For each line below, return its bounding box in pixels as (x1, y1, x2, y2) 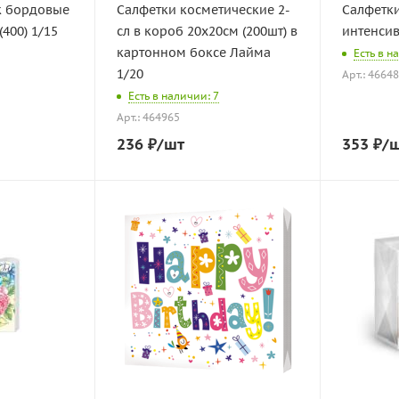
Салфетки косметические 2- (117, 2, 290, 18)
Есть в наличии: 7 (128, 89, 219, 103)
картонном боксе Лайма (117, 45, 271, 61)
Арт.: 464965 (117, 110, 180, 125)
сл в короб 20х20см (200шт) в (117, 23, 297, 39)
